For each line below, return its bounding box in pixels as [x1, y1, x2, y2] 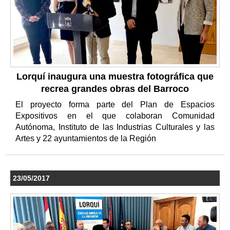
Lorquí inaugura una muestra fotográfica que [16, 71, 214, 82]
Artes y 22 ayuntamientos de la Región [15, 133, 158, 143]
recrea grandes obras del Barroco [41, 83, 189, 94]
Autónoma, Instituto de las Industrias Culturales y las [15, 122, 215, 131]
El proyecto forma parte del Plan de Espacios [15, 100, 215, 109]
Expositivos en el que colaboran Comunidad [15, 111, 215, 120]
